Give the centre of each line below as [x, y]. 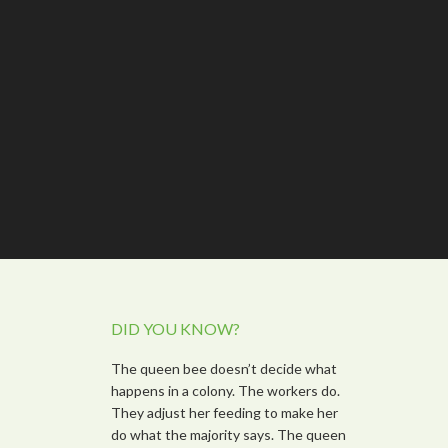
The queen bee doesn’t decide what [224, 368]
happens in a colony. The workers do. [225, 390]
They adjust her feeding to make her [224, 412]
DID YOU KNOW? [175, 328]
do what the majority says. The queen [228, 434]
